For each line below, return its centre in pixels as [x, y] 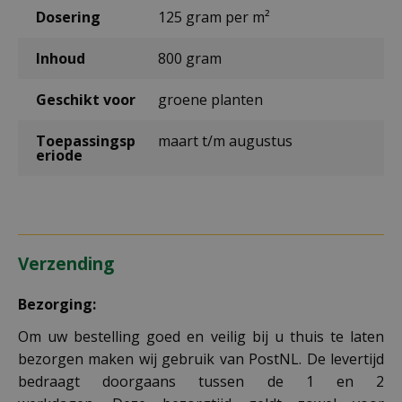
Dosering [68, 17]
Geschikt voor [86, 99]
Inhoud [61, 58]
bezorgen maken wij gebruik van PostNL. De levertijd [201, 358]
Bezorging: [57, 304]
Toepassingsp [86, 140]
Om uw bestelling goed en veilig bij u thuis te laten [201, 336]
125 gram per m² [214, 17]
